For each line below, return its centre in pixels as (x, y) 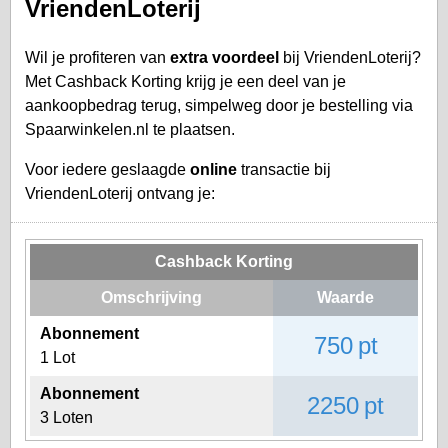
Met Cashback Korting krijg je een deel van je (185, 81)
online (213, 169)
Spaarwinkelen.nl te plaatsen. (130, 129)
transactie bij (284, 169)
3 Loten (66, 417)
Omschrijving (151, 297)
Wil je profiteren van (97, 57)
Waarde (345, 297)
